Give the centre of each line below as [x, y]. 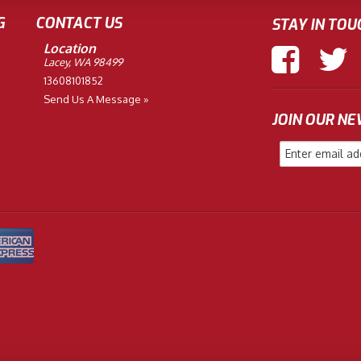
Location [70, 49]
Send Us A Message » [96, 100]
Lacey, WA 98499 [83, 62]
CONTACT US [79, 24]
